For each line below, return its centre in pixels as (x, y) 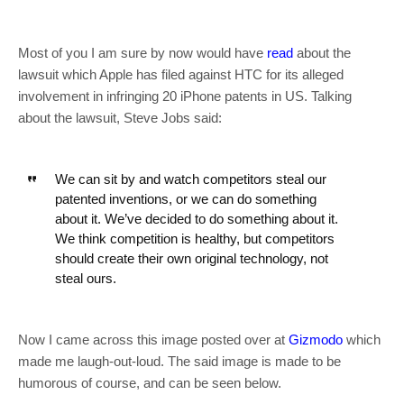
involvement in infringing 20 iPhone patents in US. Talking (185, 96)
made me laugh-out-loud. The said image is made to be (179, 361)
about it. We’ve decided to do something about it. (196, 219)
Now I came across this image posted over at (153, 340)
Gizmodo (316, 340)
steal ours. (85, 278)
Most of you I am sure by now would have (142, 53)
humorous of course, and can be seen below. (150, 383)
